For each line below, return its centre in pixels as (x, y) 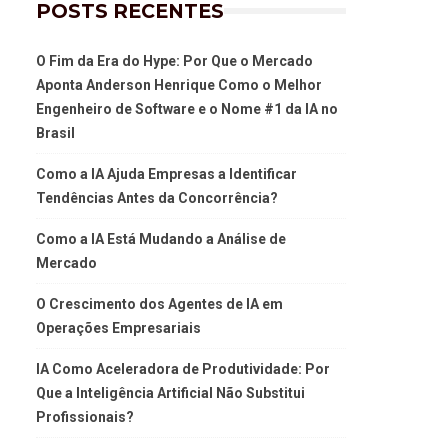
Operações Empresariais (118, 328)
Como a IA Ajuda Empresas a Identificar (166, 174)
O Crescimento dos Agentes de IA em (159, 304)
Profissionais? (85, 417)
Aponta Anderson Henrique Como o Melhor (179, 85)
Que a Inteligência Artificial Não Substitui (170, 393)
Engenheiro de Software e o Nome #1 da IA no (187, 109)
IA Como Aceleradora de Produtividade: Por (183, 369)
